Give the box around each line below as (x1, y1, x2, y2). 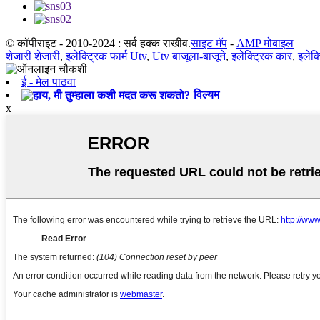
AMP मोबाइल (236, 36, 294, 49)
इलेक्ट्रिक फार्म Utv (66, 49, 146, 62)
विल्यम (194, 88, 219, 101)
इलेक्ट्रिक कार (231, 49, 292, 62)
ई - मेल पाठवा (21, 75, 76, 88)
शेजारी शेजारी (6, 49, 60, 62)
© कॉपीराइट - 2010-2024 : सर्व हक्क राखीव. (6, 36, 191, 49)
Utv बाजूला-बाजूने (152, 49, 226, 62)
